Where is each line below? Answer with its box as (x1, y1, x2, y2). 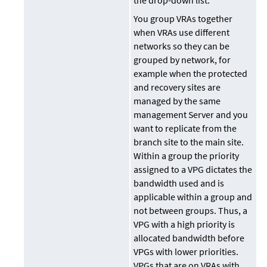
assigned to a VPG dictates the (133, 163, 253, 176)
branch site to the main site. (133, 136, 244, 148)
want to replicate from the (133, 122, 237, 135)
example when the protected (133, 67, 248, 80)
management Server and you (133, 108, 249, 121)
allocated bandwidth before (133, 232, 245, 244)
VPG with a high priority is (133, 218, 235, 231)
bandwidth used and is (133, 177, 225, 190)
